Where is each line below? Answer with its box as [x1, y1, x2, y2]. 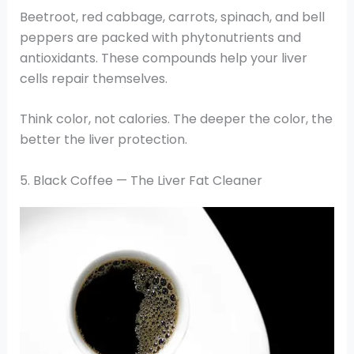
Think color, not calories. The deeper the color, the [19, 110, 333, 129]
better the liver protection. [19, 130, 187, 149]
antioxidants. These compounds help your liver [19, 48, 307, 67]
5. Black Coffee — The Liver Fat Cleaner [19, 171, 262, 190]
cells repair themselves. [19, 69, 168, 88]
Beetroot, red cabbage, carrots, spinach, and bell [19, 7, 325, 26]
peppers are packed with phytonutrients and [19, 28, 301, 47]
